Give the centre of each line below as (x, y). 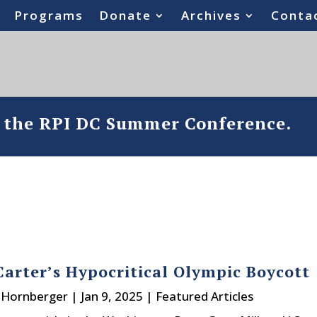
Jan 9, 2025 (111, 296)
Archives (212, 15)
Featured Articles (204, 296)
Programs (49, 15)
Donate (126, 15)
